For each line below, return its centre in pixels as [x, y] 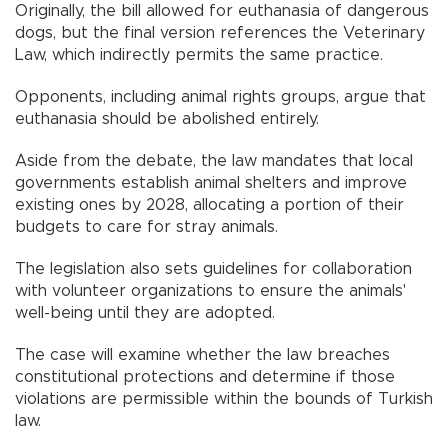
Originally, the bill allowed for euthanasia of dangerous [222, 10]
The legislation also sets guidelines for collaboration [213, 268]
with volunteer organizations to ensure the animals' [210, 290]
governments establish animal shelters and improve [211, 182]
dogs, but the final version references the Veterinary [220, 32]
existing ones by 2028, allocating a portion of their [209, 204]
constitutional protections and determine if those [205, 376]
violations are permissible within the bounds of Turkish [224, 398]
